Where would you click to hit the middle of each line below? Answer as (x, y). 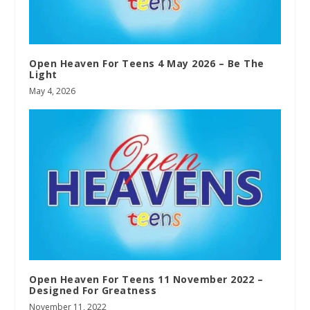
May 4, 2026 (53, 91)
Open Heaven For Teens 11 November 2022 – (146, 280)
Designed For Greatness (93, 291)
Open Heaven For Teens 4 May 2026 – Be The (147, 64)
